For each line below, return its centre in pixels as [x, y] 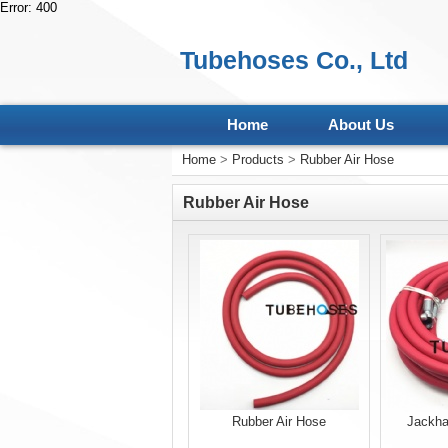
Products [258, 159]
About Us [360, 124]
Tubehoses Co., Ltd [294, 60]
